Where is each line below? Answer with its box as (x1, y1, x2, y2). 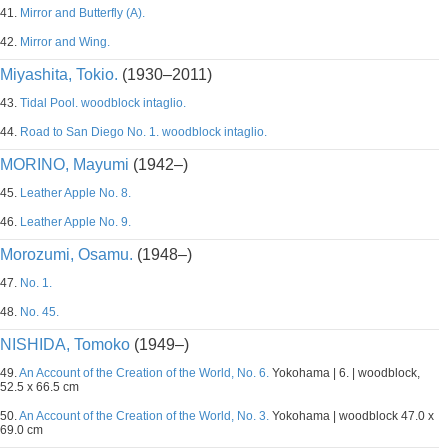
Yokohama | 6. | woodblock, (269, 366, 420, 380)
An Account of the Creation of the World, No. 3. (19, 409, 269, 423)
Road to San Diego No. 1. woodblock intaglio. (20, 125, 267, 139)
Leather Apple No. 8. (20, 186, 131, 200)
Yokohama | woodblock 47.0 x (269, 409, 434, 423)
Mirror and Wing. (20, 35, 110, 49)
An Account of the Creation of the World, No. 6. (19, 366, 269, 380)
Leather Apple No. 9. (20, 215, 131, 229)
